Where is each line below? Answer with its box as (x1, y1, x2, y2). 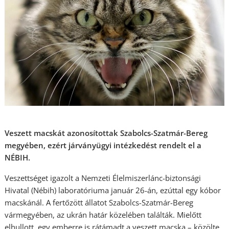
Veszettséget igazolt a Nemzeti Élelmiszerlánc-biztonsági (5, 173, 201, 183)
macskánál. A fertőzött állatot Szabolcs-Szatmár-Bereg (5, 197, 194, 208)
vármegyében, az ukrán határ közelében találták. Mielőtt (5, 210, 202, 220)
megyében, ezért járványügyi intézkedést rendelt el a (5, 140, 202, 150)
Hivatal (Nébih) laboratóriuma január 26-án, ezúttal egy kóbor (5, 185, 221, 195)
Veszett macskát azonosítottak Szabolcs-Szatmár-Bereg (5, 128, 208, 138)
